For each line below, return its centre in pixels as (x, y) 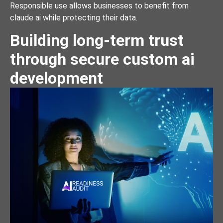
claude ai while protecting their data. (74, 17)
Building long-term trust (97, 41)
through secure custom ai (102, 59)
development (56, 78)
